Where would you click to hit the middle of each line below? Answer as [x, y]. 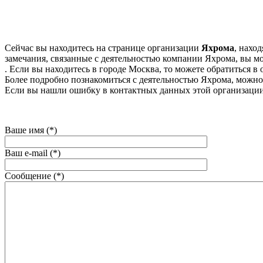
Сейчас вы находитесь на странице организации [103, 48]
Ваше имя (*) [31, 130]
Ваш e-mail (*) [33, 153]
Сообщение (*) [34, 176]
